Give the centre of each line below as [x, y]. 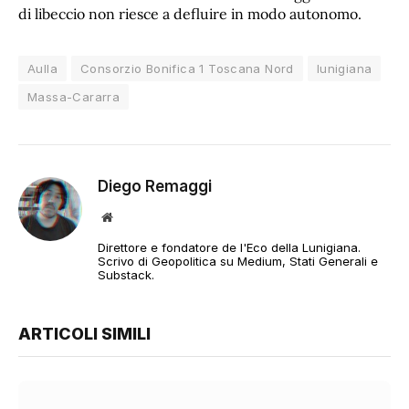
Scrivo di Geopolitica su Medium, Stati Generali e [238, 261]
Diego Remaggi [155, 186]
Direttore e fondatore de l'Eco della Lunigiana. [229, 247]
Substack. [126, 274]
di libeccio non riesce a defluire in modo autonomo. [190, 13]
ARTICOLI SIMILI [84, 333]
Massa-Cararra [74, 96]
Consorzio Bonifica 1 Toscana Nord [187, 68]
